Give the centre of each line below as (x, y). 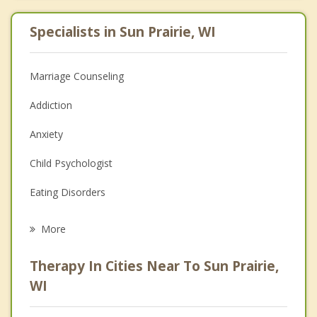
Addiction (51, 105)
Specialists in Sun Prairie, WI (123, 32)
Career (45, 221)
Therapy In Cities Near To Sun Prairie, (154, 266)
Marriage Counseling (77, 76)
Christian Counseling (76, 309)
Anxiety (46, 134)
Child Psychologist (71, 163)
